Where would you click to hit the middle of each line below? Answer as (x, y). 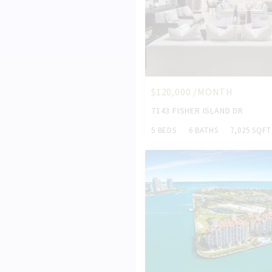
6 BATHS (203, 131)
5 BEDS (164, 131)
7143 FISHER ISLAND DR (197, 111)
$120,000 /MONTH (192, 92)
